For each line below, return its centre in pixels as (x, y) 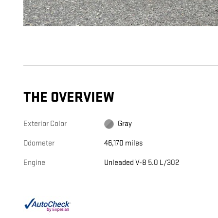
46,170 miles (124, 144)
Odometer (39, 144)
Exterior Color (45, 124)
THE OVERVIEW (69, 98)
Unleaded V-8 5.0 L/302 (142, 163)
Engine (34, 163)
